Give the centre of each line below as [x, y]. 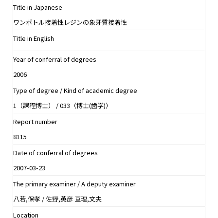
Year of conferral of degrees [55, 59]
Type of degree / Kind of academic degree [75, 90]
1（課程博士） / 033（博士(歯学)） [63, 105]
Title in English [34, 38]
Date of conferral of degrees [55, 152]
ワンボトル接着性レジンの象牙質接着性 [70, 22]
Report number [35, 121]
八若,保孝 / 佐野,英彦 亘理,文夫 [57, 199]
